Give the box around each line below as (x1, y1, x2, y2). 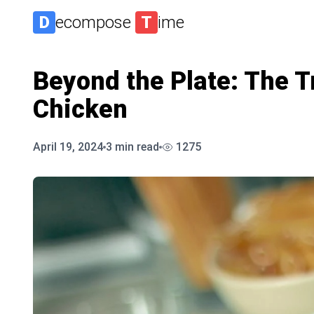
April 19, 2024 (33, 140, 103, 153)
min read (112, 140, 159, 153)
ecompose (55, 13, 135, 32)
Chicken (33, 95, 128, 124)
